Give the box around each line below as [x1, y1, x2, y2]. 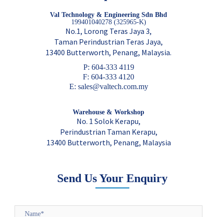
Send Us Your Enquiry [57, 172, 168, 185]
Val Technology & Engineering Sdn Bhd [50, 11, 167, 19]
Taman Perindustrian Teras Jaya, [54, 37, 163, 47]
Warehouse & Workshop [73, 108, 144, 116]
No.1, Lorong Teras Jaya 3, [65, 26, 152, 36]
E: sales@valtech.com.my [69, 82, 148, 91]
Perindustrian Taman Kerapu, [60, 127, 157, 137]
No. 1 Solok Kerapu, [77, 116, 140, 126]
